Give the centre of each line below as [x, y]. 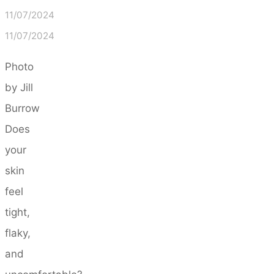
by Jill [19, 87]
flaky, [18, 233]
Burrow [22, 108]
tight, [17, 212]
